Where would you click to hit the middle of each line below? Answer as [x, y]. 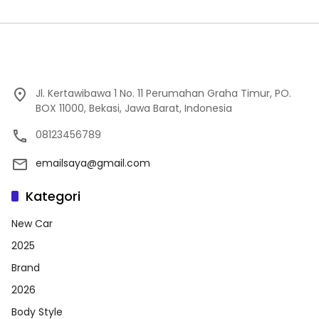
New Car [32, 223]
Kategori [53, 196]
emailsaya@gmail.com [93, 163]
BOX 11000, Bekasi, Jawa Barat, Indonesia [134, 108]
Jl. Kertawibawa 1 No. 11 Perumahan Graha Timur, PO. [163, 93]
